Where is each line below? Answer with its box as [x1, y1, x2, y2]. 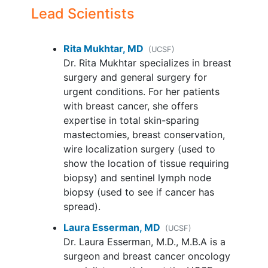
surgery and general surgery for [63, 71, 207, 84]
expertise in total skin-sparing [63, 114, 199, 127]
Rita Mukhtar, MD [63, 42, 144, 55]
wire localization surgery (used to [63, 143, 215, 156]
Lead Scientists [31, 5, 135, 23]
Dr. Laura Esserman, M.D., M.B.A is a [63, 236, 226, 248]
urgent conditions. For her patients [63, 86, 220, 98]
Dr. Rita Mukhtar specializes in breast [63, 57, 232, 69]
